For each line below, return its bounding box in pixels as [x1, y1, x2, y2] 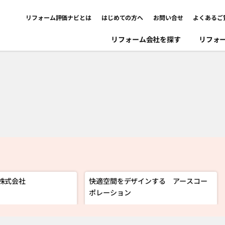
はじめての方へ [101, 13, 144, 22]
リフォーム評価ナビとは [26, 13, 91, 22]
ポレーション [89, 187, 131, 197]
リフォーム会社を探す [111, 34, 181, 44]
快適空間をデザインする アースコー [89, 176, 207, 186]
